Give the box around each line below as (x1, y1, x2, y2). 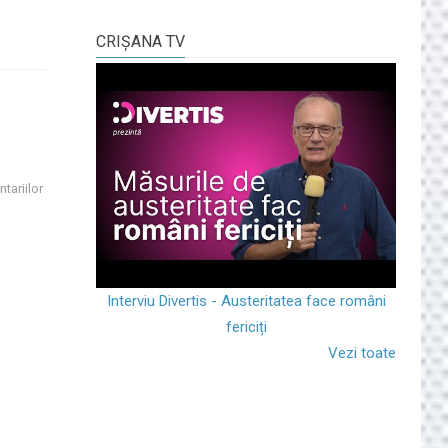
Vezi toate (328, 343, 396, 362)
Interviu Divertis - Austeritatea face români (106, 291, 386, 310)
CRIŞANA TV (96, 31, 185, 51)
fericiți (225, 317, 267, 336)
